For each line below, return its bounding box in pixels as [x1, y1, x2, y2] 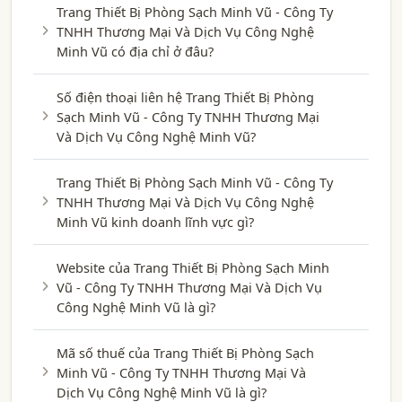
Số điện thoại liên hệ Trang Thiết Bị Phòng [57, 88, 314, 106]
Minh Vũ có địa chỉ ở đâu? [57, 42, 214, 60]
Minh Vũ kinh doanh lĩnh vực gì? [57, 213, 254, 231]
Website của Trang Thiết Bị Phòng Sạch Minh [57, 258, 329, 276]
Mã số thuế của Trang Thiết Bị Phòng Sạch [57, 344, 314, 362]
